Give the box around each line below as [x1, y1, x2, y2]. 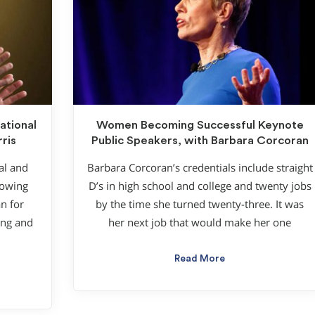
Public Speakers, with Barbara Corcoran [91, 135, 309, 147]
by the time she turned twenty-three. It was [96, 197, 304, 211]
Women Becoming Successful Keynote [96, 120, 304, 131]
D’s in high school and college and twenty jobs [88, 179, 311, 193]
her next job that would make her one [108, 215, 291, 229]
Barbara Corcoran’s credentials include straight [86, 160, 313, 174]
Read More [174, 253, 225, 264]
